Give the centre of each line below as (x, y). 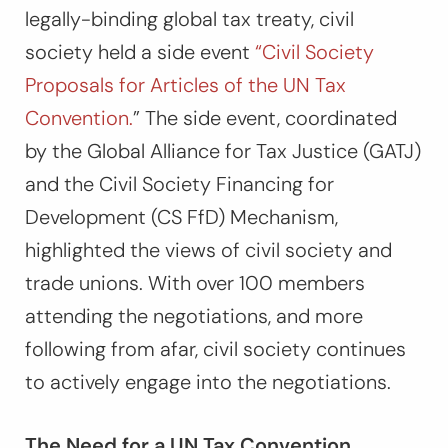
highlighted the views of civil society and (208, 250)
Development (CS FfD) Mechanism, (181, 217)
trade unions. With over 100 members (195, 283)
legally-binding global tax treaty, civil (189, 19)
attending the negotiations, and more (194, 316)
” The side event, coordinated (265, 118)
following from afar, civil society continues (215, 349)
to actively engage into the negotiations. (210, 382)
